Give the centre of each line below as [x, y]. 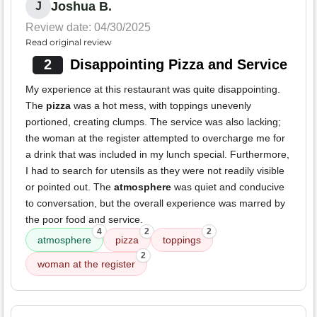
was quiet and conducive [228, 187]
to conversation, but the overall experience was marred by [155, 203]
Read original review [69, 42]
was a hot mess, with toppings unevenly [161, 106]
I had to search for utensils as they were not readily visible [155, 171]
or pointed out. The [70, 187]
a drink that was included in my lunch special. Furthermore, [157, 155]
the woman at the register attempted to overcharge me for [155, 138]
